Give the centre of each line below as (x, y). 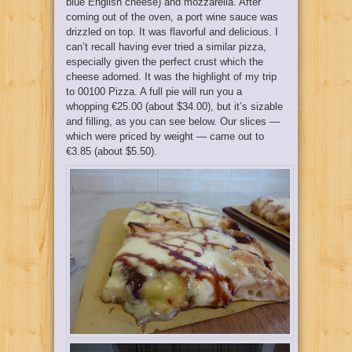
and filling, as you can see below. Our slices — (173, 121)
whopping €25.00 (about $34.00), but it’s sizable (174, 106)
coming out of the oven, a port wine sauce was (172, 16)
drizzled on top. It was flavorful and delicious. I (172, 31)
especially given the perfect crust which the (165, 61)
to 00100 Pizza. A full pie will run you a (154, 91)
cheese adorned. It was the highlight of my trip (171, 76)
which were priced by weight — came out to (165, 136)
